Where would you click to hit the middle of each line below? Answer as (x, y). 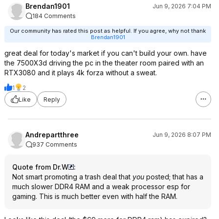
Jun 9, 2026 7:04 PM (182, 6)
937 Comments (55, 144)
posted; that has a (174, 177)
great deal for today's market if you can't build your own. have (106, 53)
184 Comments (54, 16)
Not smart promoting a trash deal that (72, 177)
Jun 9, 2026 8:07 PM (182, 135)
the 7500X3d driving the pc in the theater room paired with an (104, 63)
